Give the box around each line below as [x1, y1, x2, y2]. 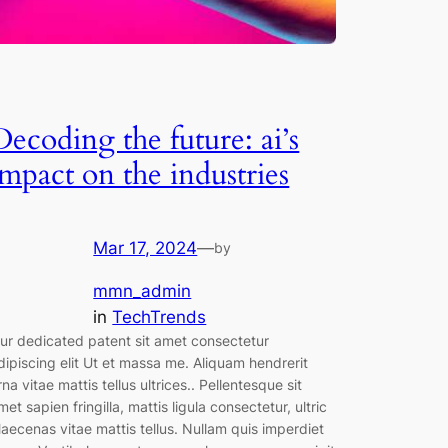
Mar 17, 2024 [93, 237, 198, 258]
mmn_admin [93, 280, 192, 301]
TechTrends [112, 306, 207, 327]
